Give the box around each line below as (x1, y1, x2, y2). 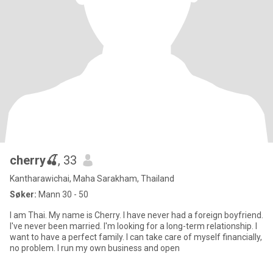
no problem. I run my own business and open (10, 243, 180, 253)
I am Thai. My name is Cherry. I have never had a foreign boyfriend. (10, 210, 263, 220)
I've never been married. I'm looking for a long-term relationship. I (10, 221, 257, 231)
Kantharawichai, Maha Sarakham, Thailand (10, 174, 174, 183)
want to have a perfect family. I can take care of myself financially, (10, 232, 262, 242)
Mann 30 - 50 (37, 190, 88, 199)
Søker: (10, 190, 37, 199)
